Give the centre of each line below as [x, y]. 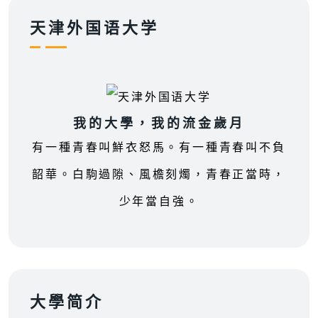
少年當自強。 [159, 202]
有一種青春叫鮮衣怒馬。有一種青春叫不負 [159, 148]
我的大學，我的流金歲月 [159, 124]
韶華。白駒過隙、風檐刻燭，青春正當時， [159, 175]
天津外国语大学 [94, 29]
